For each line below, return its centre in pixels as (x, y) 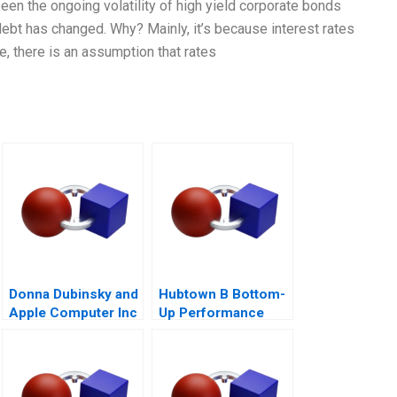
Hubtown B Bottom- (222, 295)
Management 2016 (218, 332)
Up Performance (211, 313)
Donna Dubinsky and (74, 295)
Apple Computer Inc (73, 313)
